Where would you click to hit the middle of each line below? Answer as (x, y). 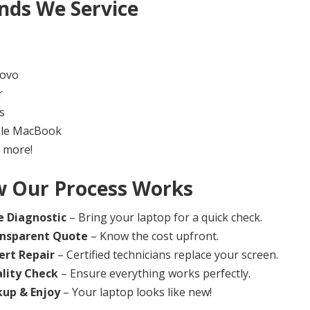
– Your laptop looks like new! (136, 292)
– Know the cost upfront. (153, 236)
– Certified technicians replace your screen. (166, 254)
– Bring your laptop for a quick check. (164, 217)
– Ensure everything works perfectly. (154, 273)
